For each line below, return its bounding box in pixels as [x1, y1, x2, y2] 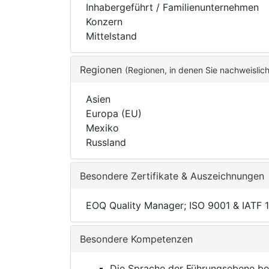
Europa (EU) [86, 107, 142, 119]
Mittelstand [86, 30, 137, 42]
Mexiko [86, 122, 119, 134]
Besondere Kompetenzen [80, 233, 193, 245]
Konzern [86, 16, 122, 28]
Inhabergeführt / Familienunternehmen [86, 1, 259, 13]
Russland [86, 136, 126, 148]
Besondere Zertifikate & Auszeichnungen [80, 170, 264, 182]
